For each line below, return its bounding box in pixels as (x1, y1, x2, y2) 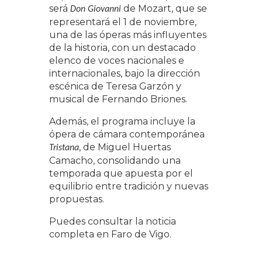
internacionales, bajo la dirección (49, 68, 200, 79)
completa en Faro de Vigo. (49, 229, 171, 240)
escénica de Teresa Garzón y (49, 81, 181, 92)
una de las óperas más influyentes (49, 29, 206, 40)
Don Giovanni (70, 5, 121, 14)
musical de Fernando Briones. (49, 94, 187, 105)
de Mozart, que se (121, 3, 207, 14)
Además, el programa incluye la (49, 116, 195, 127)
